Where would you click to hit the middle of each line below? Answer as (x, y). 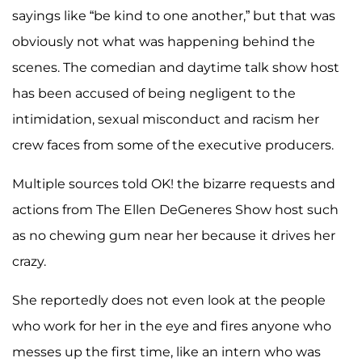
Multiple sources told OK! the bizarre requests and (174, 183)
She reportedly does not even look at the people (169, 300)
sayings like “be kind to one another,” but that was (174, 15)
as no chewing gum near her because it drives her (174, 235)
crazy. (29, 261)
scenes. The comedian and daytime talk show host (176, 67)
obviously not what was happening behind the (164, 41)
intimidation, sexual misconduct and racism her (166, 119)
